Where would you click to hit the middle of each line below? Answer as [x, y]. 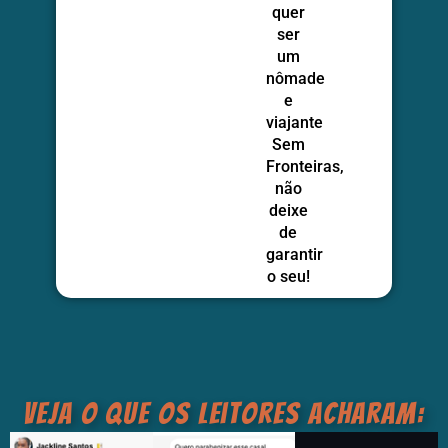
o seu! [288, 276]
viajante [294, 122]
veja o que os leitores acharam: [224, 413]
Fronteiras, [304, 166]
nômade [295, 78]
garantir [294, 254]
